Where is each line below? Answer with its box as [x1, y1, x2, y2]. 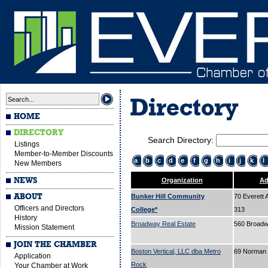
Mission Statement [14, 223, 74, 232]
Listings [14, 140, 39, 148]
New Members [14, 159, 62, 167]
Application [14, 252, 51, 260]
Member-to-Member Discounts [14, 150, 113, 158]
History [14, 214, 37, 222]
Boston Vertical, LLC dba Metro [131, 248, 221, 255]
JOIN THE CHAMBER [14, 240, 98, 249]
